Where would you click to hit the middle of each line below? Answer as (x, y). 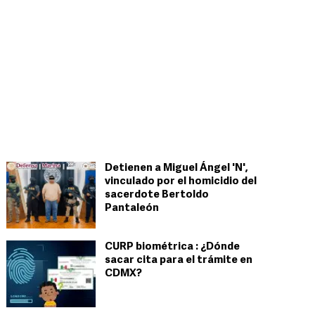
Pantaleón (132, 208)
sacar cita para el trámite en (179, 261)
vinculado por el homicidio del (181, 182)
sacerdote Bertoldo (157, 195)
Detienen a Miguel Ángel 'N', (176, 168)
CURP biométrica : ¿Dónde (172, 247)
